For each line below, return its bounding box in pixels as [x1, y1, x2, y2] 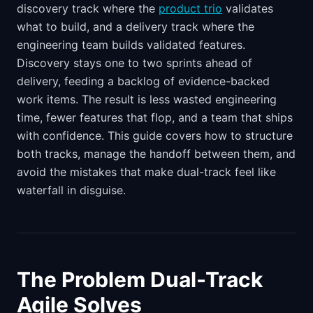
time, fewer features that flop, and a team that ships [17, 110, 293, 124]
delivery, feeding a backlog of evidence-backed [17, 74, 270, 88]
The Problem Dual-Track [17, 267, 263, 292]
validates [222, 1, 273, 15]
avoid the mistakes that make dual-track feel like [17, 165, 276, 179]
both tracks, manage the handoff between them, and [17, 147, 296, 161]
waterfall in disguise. [17, 183, 126, 197]
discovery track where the [17, 1, 159, 15]
